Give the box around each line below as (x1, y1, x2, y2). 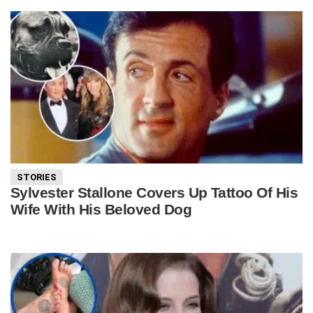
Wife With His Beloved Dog (10, 201, 192, 218)
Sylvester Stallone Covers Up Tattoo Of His (10, 184, 298, 201)
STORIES (17, 171, 57, 182)
